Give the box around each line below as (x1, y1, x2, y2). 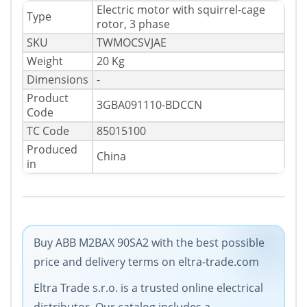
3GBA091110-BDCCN (97, 97, 202, 113)
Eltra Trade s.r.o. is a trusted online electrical (34, 280, 263, 296)
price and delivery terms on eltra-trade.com (34, 254, 259, 270)
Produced (27, 142, 77, 158)
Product (27, 90, 69, 106)
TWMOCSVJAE (97, 35, 167, 51)
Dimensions (27, 72, 88, 88)
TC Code (27, 123, 69, 139)
